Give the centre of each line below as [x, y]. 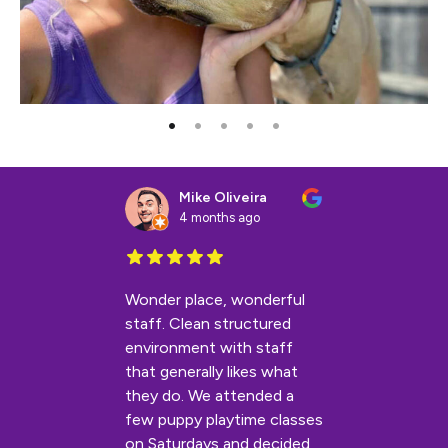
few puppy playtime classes [224, 420]
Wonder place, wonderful [215, 300]
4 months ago [219, 218]
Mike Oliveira [223, 198]
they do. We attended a [209, 396]
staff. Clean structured [208, 324]
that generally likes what [211, 372]
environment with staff [209, 348]
